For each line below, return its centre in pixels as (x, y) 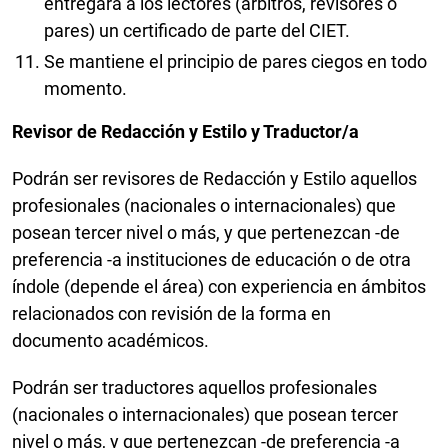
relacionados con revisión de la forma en (171, 314)
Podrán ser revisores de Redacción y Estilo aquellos (214, 179)
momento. (85, 89)
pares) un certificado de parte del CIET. (197, 30)
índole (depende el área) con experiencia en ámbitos (219, 287)
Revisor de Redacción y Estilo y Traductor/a (185, 132)
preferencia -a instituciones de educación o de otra (211, 260)
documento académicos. (112, 341)
